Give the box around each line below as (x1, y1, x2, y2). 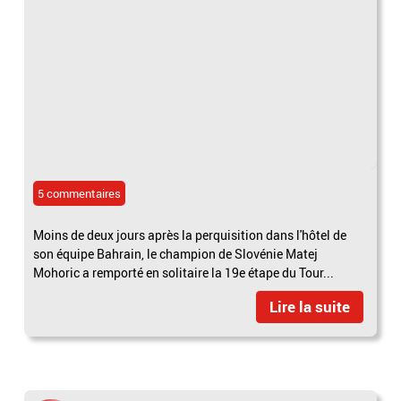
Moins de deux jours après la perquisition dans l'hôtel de (33, 226, 347, 244)
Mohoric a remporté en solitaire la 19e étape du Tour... (33, 264, 335, 282)
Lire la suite (269, 296, 350, 318)
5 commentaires (38, 185, 122, 202)
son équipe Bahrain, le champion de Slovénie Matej (33, 245, 319, 263)
